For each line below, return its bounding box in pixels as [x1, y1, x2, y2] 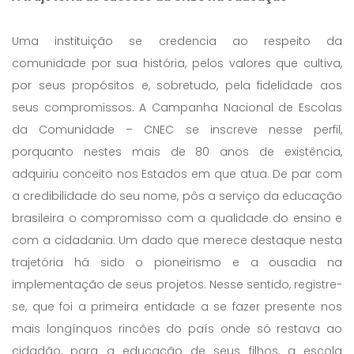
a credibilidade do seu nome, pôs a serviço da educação [12, 187, 342, 204]
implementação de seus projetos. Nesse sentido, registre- [12, 276, 342, 292]
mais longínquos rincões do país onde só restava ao [12, 320, 342, 337]
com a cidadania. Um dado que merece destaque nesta [12, 232, 342, 248]
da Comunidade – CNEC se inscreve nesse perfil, [12, 121, 342, 137]
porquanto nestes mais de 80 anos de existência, [12, 143, 342, 160]
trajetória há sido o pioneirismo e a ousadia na [12, 254, 342, 270]
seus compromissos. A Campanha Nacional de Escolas [12, 99, 342, 115]
